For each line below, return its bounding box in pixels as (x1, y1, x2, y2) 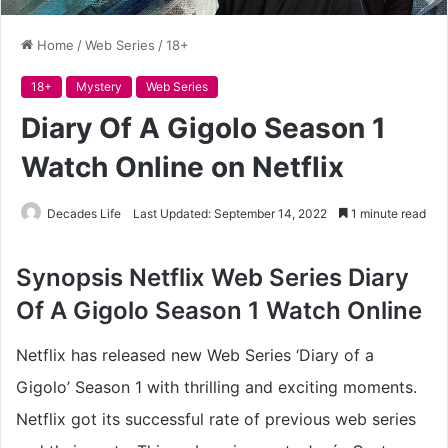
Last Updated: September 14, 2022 (133, 205, 327, 221)
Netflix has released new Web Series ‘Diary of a (16, 344, 374, 365)
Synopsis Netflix (16, 262, 211, 292)
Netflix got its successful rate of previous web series (16, 408, 416, 429)
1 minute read (348, 205, 426, 221)
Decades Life (47, 205, 121, 221)
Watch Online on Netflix (21, 149, 344, 184)
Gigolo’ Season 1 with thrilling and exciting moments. (16, 376, 417, 397)
